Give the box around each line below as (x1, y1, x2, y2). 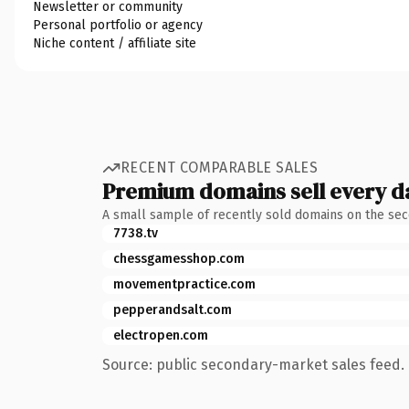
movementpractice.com (113, 276, 256, 292)
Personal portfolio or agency (33, 16, 203, 33)
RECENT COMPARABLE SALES (121, 159, 319, 176)
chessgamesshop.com (113, 250, 245, 267)
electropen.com (113, 327, 208, 343)
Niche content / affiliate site (33, 35, 196, 51)
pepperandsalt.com (113, 301, 232, 318)
